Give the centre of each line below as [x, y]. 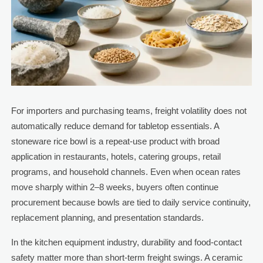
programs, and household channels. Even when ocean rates [126, 172]
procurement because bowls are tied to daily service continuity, [131, 203]
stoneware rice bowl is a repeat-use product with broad [115, 141]
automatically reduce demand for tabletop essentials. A [115, 126]
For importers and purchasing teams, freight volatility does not [129, 111]
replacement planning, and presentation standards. [107, 218]
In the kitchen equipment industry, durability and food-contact [126, 242]
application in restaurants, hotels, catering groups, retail [116, 157]
